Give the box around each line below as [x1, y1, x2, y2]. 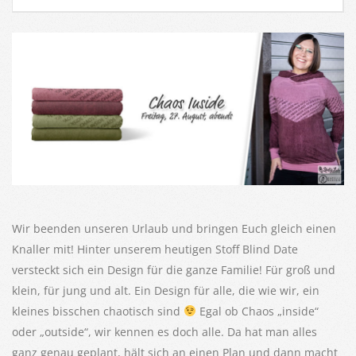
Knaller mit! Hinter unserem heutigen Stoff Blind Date [12, 242, 298, 257]
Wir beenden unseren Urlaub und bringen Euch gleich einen [12, 221, 336, 237]
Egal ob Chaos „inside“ [195, 304, 319, 319]
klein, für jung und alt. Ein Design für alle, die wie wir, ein [12, 283, 319, 299]
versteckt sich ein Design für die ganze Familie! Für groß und [12, 262, 335, 278]
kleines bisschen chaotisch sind [12, 304, 184, 319]
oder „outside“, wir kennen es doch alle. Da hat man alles [12, 324, 317, 340]
